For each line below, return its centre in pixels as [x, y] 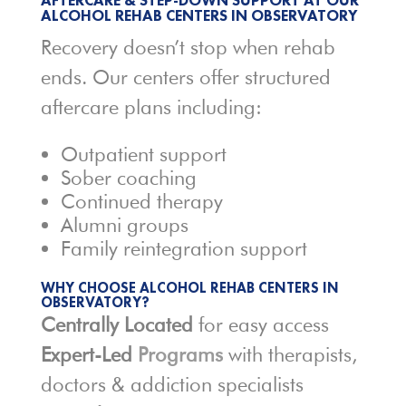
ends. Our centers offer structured [185, 77]
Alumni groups [124, 225]
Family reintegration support [184, 249]
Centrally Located [116, 325]
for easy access [261, 325]
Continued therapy [141, 202]
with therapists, [290, 355]
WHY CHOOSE [90, 288]
